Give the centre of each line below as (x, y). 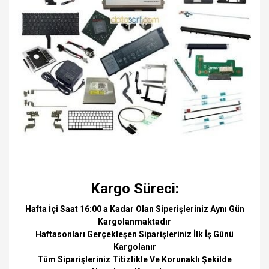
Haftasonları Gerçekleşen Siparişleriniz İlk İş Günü (134, 234)
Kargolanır (134, 247)
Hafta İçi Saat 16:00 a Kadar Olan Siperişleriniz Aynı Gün (134, 209)
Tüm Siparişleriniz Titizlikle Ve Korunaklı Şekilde (134, 259)
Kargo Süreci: (134, 189)
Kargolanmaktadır (134, 222)
